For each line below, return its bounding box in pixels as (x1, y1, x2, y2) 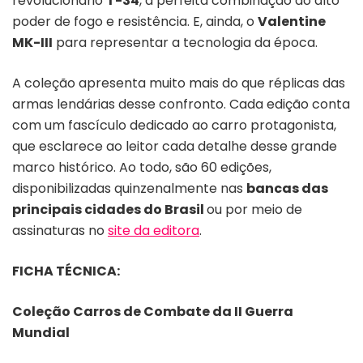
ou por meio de (207, 199, 302, 219)
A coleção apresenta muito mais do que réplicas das (12, 73, 345, 92)
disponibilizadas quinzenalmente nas (12, 178, 246, 198)
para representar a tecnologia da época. (53, 32, 318, 52)
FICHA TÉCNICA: (12, 261, 120, 280)
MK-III (12, 32, 53, 52)
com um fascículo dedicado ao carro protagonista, (12, 115, 336, 135)
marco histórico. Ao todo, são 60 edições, (12, 157, 271, 177)
